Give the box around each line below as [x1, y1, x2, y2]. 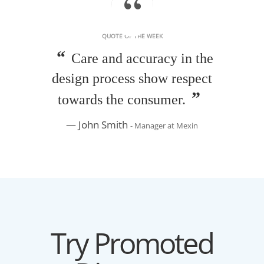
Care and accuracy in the [71, 50, 213, 66]
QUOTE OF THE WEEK [101, 31, 163, 40]
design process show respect [52, 70, 212, 86]
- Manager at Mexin [130, 120, 198, 131]
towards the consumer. [58, 91, 186, 107]
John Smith [78, 117, 130, 131]
